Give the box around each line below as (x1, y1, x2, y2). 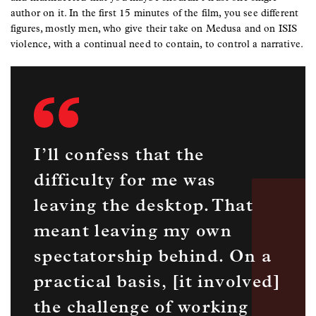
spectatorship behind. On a (34, 245, 272, 266)
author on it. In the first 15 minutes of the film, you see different (11, 6, 299, 19)
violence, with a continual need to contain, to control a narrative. (11, 37, 304, 50)
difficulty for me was (34, 169, 217, 190)
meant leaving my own (34, 220, 232, 241)
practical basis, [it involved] (34, 271, 281, 291)
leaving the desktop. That (34, 195, 253, 215)
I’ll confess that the (34, 144, 205, 164)
